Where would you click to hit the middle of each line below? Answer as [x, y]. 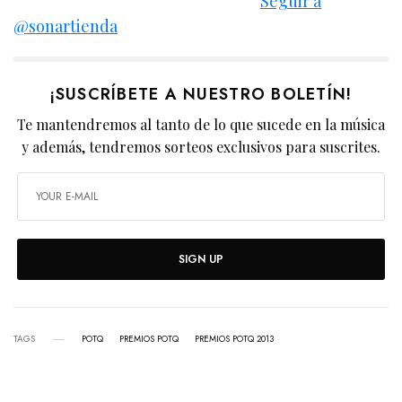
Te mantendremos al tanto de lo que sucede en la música [201, 125]
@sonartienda [66, 26]
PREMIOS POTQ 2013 [234, 339]
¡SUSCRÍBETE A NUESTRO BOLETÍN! [201, 95]
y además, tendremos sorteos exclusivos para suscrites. [201, 147]
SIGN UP [201, 260]
